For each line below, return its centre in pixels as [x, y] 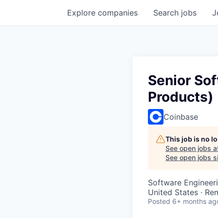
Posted [159, 201]
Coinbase [181, 117]
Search [167, 13]
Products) [181, 97]
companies [118, 13]
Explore [82, 13]
